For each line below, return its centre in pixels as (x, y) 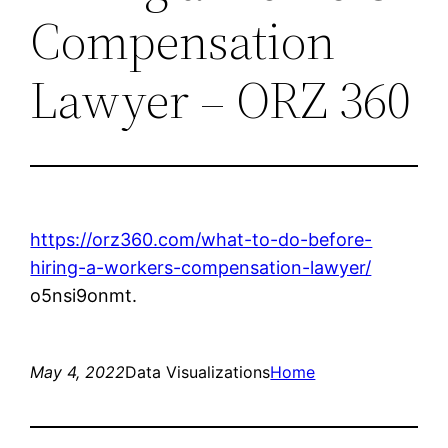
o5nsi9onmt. (84, 295)
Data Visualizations (198, 371)
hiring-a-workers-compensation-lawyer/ (201, 267)
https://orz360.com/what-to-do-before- (201, 239)
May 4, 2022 (78, 371)
